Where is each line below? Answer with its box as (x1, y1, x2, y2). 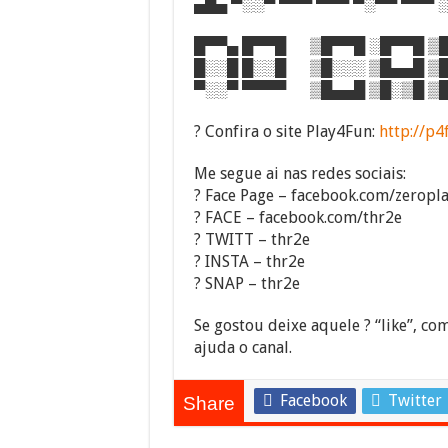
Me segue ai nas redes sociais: (193, 164, 406, 184)
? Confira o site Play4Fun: (193, 122, 379, 142)
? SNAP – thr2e (193, 274, 300, 294)
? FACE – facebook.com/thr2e (193, 208, 402, 228)
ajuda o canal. (193, 338, 292, 358)
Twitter (387, 391, 442, 411)
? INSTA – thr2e (193, 252, 305, 272)
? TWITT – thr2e (193, 230, 310, 250)
